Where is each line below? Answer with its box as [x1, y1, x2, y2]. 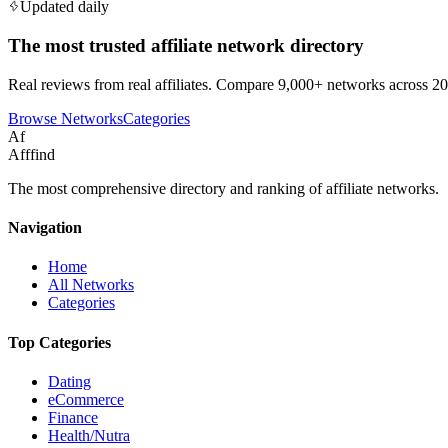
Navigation [8, 219, 82, 237]
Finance [48, 408, 98, 426]
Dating [48, 372, 91, 390]
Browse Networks [8, 109, 123, 127]
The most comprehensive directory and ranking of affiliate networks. [8, 179, 439, 197]
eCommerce [48, 390, 124, 408]
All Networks [48, 276, 134, 294]
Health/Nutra [48, 426, 130, 444]
